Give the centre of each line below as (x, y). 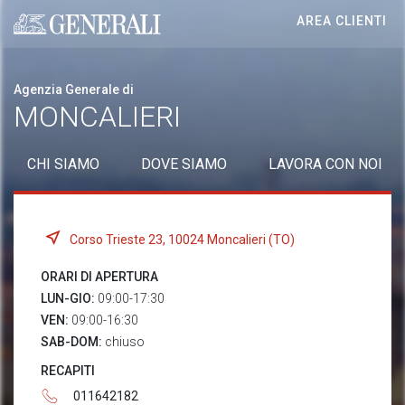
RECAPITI (68, 371)
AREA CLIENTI (342, 21)
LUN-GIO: (69, 298)
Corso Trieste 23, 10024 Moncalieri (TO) (182, 239)
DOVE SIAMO (184, 164)
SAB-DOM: (73, 342)
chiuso (125, 342)
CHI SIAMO (63, 164)
